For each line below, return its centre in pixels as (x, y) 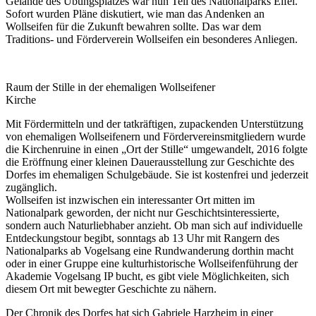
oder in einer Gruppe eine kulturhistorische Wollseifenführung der (152, 264)
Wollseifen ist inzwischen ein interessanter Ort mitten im (130, 200)
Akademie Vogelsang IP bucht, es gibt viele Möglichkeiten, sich (147, 276)
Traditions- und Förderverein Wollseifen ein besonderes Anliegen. (152, 39)
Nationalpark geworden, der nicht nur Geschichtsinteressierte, (142, 213)
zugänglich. (31, 188)
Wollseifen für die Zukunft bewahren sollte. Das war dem (133, 27)
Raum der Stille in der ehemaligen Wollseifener (110, 87)
